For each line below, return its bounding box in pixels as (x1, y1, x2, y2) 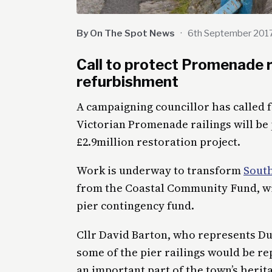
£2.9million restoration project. (76, 134, 240, 149)
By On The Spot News (76, 27, 175, 39)
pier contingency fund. (76, 198, 194, 214)
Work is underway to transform (76, 163, 243, 178)
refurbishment (76, 72, 178, 90)
